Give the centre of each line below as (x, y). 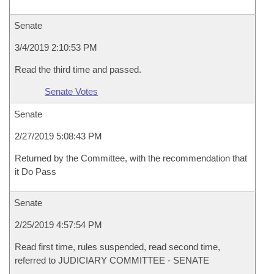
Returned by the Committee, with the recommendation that (131, 158)
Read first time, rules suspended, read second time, (117, 247)
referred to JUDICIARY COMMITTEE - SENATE (112, 260)
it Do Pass (35, 172)
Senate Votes (72, 91)
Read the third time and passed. (78, 69)
